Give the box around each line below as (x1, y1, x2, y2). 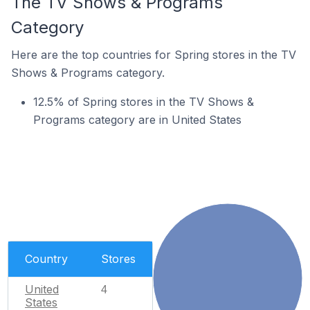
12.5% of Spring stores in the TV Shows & (33, 95, 254, 109)
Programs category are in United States (33, 113, 241, 127)
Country (25, 251, 68, 266)
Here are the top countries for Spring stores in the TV (11, 48, 296, 62)
